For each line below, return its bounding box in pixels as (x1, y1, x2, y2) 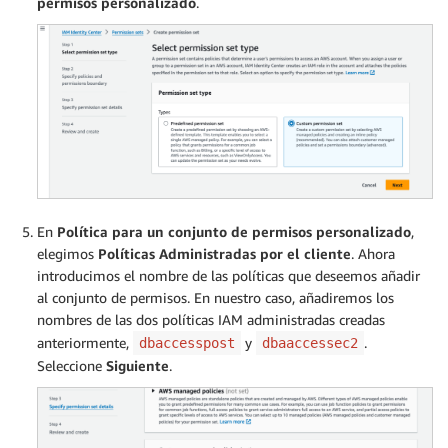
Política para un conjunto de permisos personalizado (57, 223, 411, 241)
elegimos (37, 245, 98, 263)
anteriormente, (37, 334, 133, 352)
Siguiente (106, 357, 169, 375)
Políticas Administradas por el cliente (98, 245, 351, 263)
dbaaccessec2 (262, 335, 358, 352)
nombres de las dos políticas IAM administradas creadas (37, 311, 385, 329)
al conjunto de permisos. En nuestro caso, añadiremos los (37, 289, 394, 307)
